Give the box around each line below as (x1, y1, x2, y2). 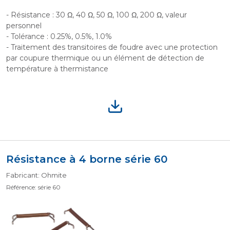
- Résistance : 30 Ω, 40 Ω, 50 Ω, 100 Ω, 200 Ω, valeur (6, 10, 187, 20)
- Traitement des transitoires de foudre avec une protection (6, 43, 218, 52)
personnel (6, 21, 42, 30)
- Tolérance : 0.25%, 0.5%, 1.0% (6, 32, 112, 41)
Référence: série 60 (6, 183, 61, 191)
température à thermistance (6, 64, 108, 73)
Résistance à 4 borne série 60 (6, 153, 167, 165)
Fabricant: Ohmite (6, 171, 67, 179)
